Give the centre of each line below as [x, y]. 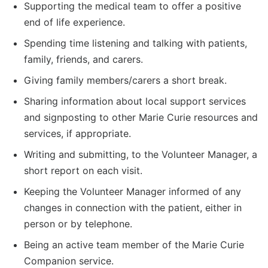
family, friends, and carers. [83, 60]
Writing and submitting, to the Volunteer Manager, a [141, 155]
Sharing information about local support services [135, 101]
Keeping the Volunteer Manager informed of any [133, 192]
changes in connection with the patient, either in [133, 208]
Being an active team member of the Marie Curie [134, 245]
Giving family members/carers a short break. [125, 80]
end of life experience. [74, 22]
